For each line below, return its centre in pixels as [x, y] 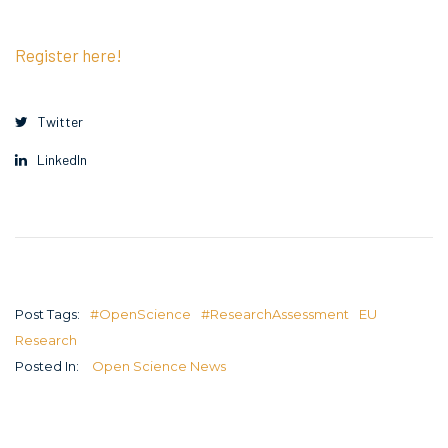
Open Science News [158, 365]
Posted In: [47, 365]
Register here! [68, 54]
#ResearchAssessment [274, 313]
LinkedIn [62, 159]
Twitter [60, 122]
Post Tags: [47, 313]
